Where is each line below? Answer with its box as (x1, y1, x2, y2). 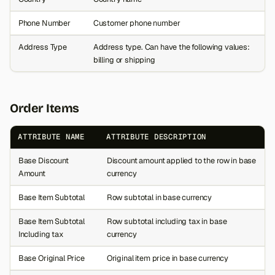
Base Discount (18, 155, 69, 166)
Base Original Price (18, 253, 85, 264)
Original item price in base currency (106, 253, 229, 264)
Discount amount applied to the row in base (106, 155, 257, 166)
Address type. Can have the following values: (93, 42, 250, 53)
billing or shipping (93, 55, 155, 66)
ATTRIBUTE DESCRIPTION (106, 132, 207, 142)
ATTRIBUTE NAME (18, 132, 85, 142)
